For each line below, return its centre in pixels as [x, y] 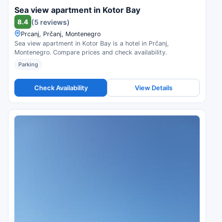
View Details [153, 87]
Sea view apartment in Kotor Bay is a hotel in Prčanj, [92, 44]
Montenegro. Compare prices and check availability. [91, 53]
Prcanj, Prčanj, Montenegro [61, 34]
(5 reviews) [51, 22]
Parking [28, 65]
